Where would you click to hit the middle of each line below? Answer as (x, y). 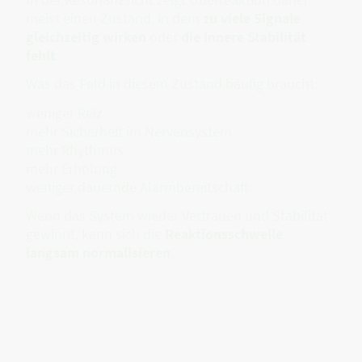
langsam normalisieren (98, 252)
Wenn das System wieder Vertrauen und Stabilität (177, 215)
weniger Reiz (64, 112)
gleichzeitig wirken (86, 37)
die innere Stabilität (244, 37)
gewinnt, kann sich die (95, 234)
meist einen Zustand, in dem (114, 19)
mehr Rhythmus (75, 149)
